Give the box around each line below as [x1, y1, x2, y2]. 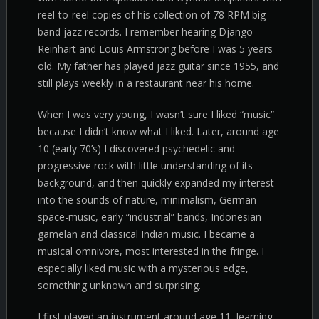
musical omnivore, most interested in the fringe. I [38, 244, 264, 258]
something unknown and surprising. [38, 278, 201, 292]
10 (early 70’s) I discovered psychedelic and [38, 142, 235, 155]
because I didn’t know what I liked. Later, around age [38, 125, 279, 138]
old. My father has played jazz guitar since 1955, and [38, 59, 279, 73]
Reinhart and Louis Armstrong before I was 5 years [38, 42, 273, 56]
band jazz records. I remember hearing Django [38, 25, 253, 38]
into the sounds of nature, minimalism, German [38, 193, 256, 206]
